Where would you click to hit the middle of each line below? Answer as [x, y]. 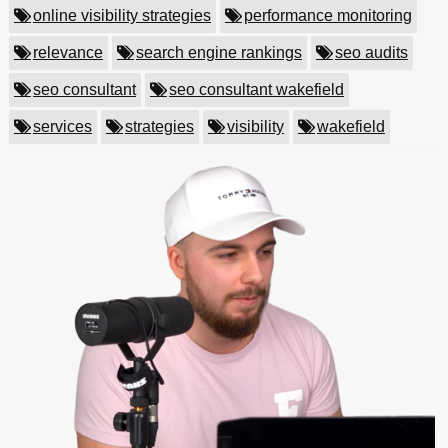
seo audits [371, 52]
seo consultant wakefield [256, 89]
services [62, 126]
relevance [67, 52]
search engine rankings [218, 52]
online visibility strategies [121, 15]
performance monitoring [327, 15]
